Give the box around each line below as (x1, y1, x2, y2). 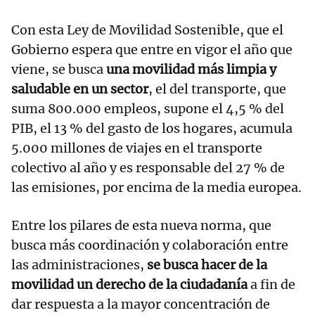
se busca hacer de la (147, 257, 267, 274)
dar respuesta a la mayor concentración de (11, 296, 270, 313)
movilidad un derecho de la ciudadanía (11, 276, 247, 293)
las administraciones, (11, 257, 147, 274)
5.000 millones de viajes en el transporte (11, 140, 262, 157)
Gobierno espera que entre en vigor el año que (11, 41, 292, 58)
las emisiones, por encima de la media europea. (11, 179, 302, 196)
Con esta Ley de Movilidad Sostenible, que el (11, 22, 283, 39)
